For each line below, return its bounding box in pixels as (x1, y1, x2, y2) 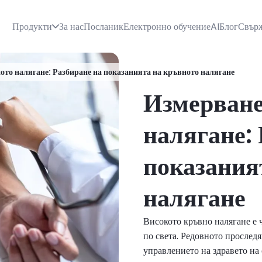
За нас (59, 19, 84, 33)
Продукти (12, 19, 52, 33)
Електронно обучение (123, 19, 211, 33)
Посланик (84, 19, 123, 33)
